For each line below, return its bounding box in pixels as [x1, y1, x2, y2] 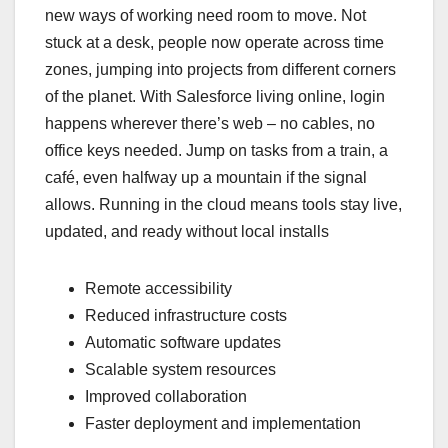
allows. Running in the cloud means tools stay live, [45, 195, 402, 213]
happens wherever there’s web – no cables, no [45, 114, 375, 132]
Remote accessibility [85, 279, 232, 297]
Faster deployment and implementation [85, 414, 361, 432]
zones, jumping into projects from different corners [45, 60, 396, 78]
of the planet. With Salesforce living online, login [45, 87, 385, 105]
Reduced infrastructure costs [85, 306, 287, 324]
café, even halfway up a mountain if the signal [45, 168, 367, 186]
